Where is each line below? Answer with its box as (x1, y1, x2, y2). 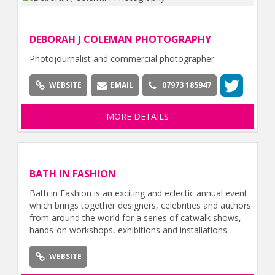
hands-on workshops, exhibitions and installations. (29, 224, 229, 236)
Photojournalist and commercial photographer (29, 52, 214, 64)
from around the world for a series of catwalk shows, (29, 212, 241, 224)
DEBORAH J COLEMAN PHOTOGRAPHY (29, 32, 211, 46)
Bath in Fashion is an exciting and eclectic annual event (29, 187, 247, 199)
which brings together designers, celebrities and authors (29, 199, 251, 212)
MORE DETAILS (106, 110, 169, 123)
